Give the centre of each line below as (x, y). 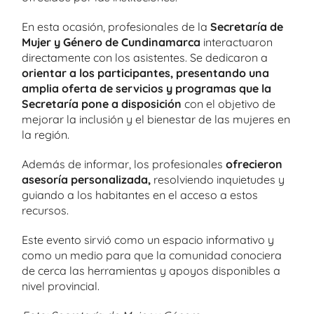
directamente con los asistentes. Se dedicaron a (145, 57)
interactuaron (237, 42)
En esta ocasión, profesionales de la (116, 26)
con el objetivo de (230, 103)
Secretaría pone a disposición (103, 103)
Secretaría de (247, 26)
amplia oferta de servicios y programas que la (146, 88)
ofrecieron (254, 164)
